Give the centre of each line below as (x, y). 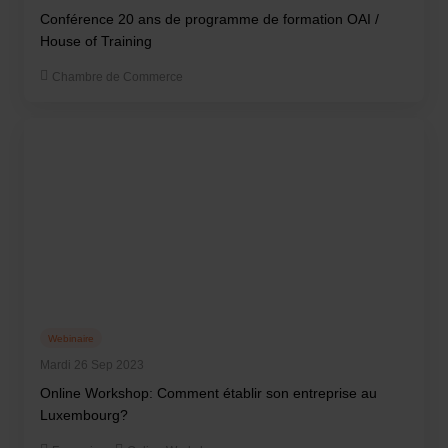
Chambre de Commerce (117, 77)
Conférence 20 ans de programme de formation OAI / (209, 19)
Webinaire (71, 338)
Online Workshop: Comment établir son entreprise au (208, 393)
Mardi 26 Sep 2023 (92, 365)
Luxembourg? (84, 415)
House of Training (96, 41)
